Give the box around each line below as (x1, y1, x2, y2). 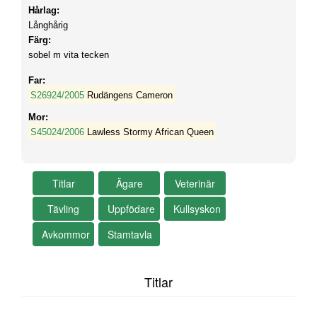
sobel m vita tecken (28, 50, 109, 60)
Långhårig (28, 20, 68, 30)
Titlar (144, 272, 173, 291)
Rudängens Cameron (86, 90, 173, 100)
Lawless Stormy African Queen (86, 127, 214, 137)
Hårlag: (28, 5, 59, 16)
